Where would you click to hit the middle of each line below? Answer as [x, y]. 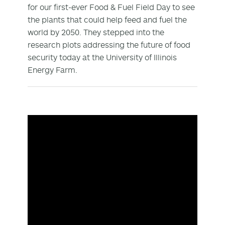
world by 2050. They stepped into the [96, 32]
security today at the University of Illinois [102, 58]
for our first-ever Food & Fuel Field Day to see [111, 7]
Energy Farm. [53, 70]
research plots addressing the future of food [109, 45]
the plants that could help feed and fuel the [107, 20]
